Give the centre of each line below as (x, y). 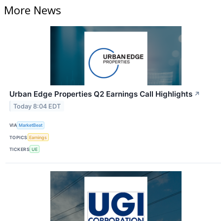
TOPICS (18, 137)
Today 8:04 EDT (37, 106)
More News (33, 10)
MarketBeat (31, 125)
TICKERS (20, 149)
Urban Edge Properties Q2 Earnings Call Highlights (101, 94)
